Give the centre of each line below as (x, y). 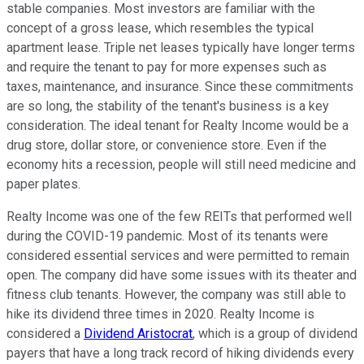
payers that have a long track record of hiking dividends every (180, 353)
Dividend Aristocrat (138, 333)
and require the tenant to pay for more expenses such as (167, 67)
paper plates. (45, 184)
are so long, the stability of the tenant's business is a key (168, 106)
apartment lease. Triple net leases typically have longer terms (181, 47)
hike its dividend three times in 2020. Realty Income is (160, 314)
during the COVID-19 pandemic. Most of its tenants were (167, 236)
